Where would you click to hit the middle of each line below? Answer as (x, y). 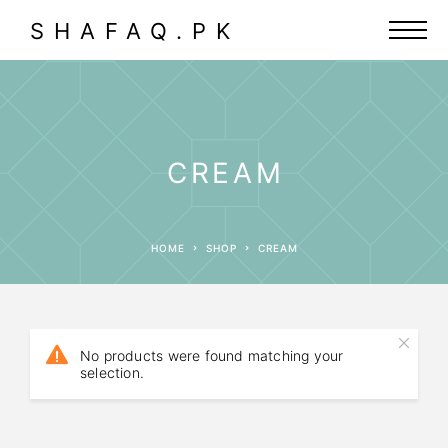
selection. (112, 372)
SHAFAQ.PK (135, 31)
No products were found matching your (212, 355)
